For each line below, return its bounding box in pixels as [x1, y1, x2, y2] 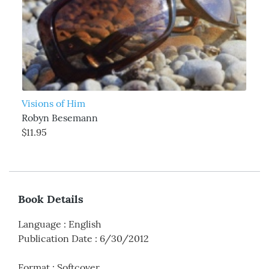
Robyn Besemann [21, 111, 98, 124]
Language [18, 217, 61, 230]
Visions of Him [21, 97, 85, 109]
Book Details [18, 192, 83, 206]
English [68, 217, 101, 230]
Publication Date [18, 232, 92, 244]
